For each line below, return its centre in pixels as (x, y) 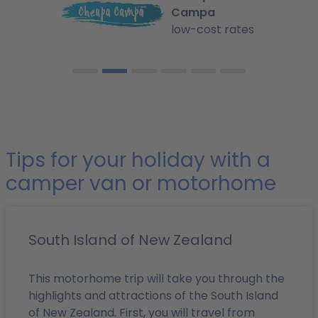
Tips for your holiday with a (138, 160)
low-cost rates (213, 29)
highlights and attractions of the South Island (153, 296)
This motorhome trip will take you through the (157, 279)
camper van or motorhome (141, 183)
